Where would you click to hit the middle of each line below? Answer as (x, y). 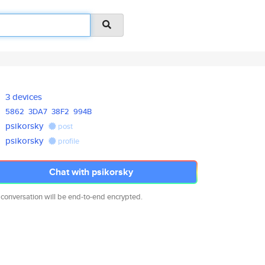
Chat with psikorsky (91, 172)
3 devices (24, 97)
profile (68, 141)
